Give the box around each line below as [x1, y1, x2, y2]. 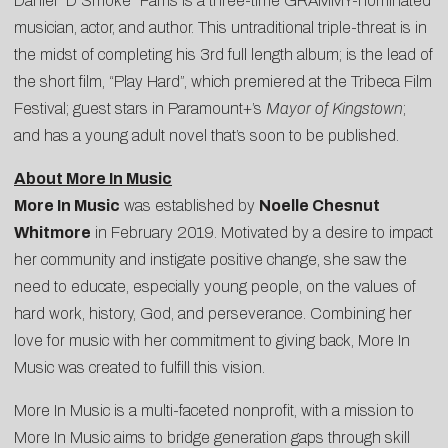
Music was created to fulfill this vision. [14, 358, 265, 376]
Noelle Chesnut [259, 196, 380, 214]
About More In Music [14, 169, 172, 187]
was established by [120, 196, 259, 214]
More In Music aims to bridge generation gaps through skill [14, 428, 410, 446]
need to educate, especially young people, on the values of [14, 277, 416, 295]
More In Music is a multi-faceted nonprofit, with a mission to [14, 401, 414, 419]
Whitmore [14, 223, 91, 241]
